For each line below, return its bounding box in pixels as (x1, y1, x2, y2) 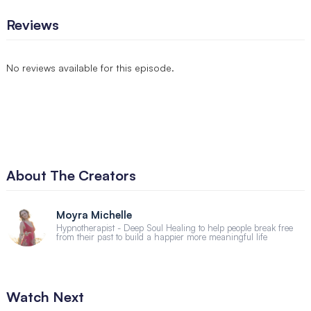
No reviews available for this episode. (6, 62, 174, 74)
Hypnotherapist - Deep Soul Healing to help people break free (56, 222, 293, 234)
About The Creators (6, 167, 136, 185)
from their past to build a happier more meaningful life (56, 231, 267, 243)
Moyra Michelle (56, 208, 132, 222)
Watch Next (6, 288, 84, 306)
